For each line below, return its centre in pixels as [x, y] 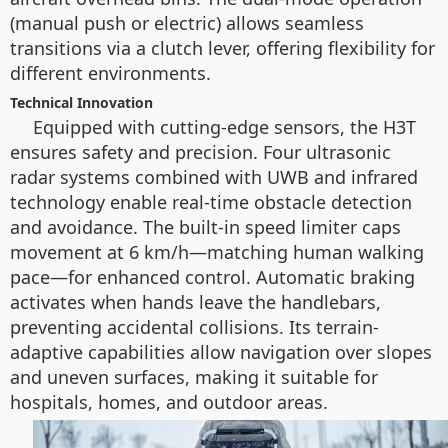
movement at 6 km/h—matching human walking [217, 252]
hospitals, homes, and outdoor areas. [169, 402]
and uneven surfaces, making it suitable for [194, 377]
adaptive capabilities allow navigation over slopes [221, 352]
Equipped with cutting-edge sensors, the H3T [224, 127]
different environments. [110, 73]
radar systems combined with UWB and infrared [214, 177]
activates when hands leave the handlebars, [195, 302]
